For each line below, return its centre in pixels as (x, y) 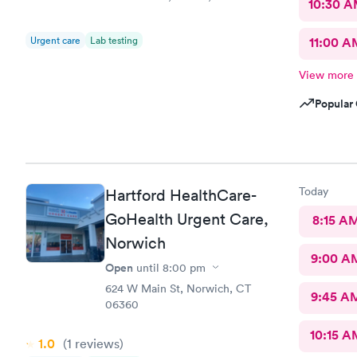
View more (326, 75)
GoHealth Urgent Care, (187, 219)
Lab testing (114, 40)
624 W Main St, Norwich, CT (178, 288)
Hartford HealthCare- (180, 195)
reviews (96, 343)
